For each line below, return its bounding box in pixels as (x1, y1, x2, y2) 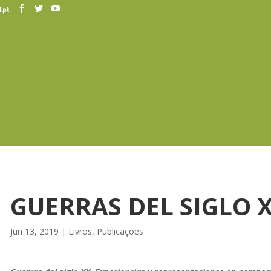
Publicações (96, 225, 143, 237)
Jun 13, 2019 (10, 225, 59, 237)
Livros (68, 225, 92, 237)
